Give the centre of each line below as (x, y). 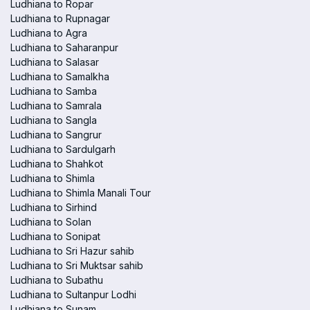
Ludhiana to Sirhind (54, 207)
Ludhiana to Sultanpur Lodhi (73, 294)
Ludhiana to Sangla (54, 120)
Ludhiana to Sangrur (56, 135)
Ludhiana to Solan (51, 222)
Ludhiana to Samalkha (60, 76)
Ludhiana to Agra (49, 33)
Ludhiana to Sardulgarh (63, 149)
